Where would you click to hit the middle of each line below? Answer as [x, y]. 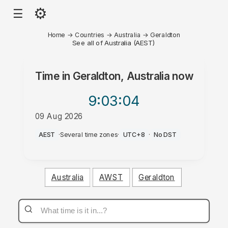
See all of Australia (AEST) [114, 42]
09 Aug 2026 [59, 116]
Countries [90, 35]
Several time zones [89, 135]
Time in [54, 76]
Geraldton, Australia [121, 76]
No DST [165, 135]
